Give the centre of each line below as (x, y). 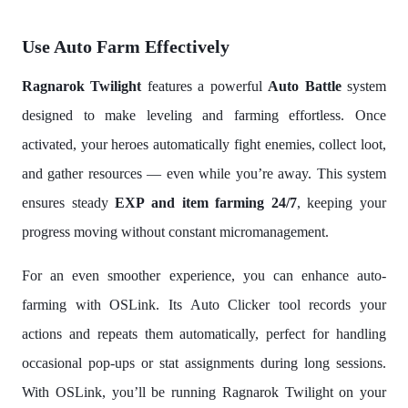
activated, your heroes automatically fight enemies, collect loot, (204, 144)
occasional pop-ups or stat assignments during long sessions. (204, 362)
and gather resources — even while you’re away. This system (204, 173)
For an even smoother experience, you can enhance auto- (204, 275)
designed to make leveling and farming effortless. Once (204, 115)
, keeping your (341, 202)
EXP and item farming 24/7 (206, 202)
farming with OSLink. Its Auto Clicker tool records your (204, 304)
